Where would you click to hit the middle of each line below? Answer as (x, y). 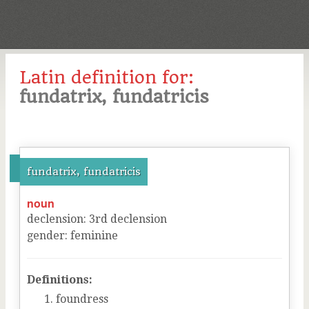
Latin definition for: (107, 77)
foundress (82, 299)
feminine (94, 236)
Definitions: (60, 280)
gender (46, 236)
